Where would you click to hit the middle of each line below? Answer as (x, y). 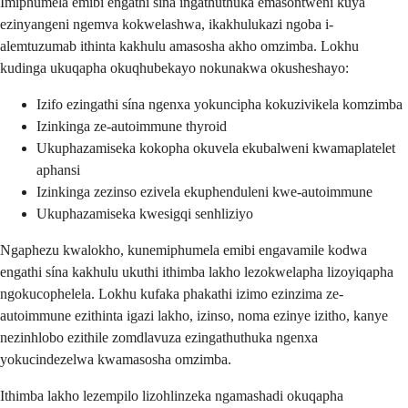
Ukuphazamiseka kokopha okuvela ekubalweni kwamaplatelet (216, 148)
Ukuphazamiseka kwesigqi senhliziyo (145, 214)
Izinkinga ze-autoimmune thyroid (132, 127)
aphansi (58, 170)
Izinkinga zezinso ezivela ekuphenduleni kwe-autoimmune (204, 192)
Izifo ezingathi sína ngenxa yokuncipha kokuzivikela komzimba (219, 105)
